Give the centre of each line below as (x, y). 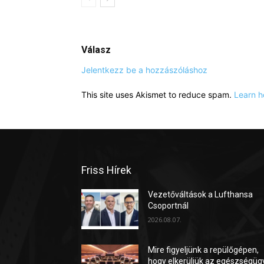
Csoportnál (169, 206)
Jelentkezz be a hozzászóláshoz (144, 70)
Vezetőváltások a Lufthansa (201, 195)
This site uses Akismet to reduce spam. (158, 95)
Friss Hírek (106, 170)
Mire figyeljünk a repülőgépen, (204, 250)
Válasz (96, 50)
